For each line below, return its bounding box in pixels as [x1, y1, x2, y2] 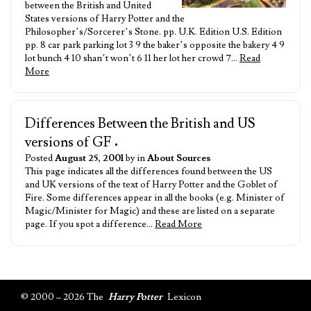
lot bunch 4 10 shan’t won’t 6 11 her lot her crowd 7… [25, 52, 239, 65]
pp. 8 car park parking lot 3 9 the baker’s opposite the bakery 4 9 [25, 39, 285, 51]
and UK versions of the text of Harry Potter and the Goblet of [25, 178, 278, 191]
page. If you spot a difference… [25, 218, 155, 230]
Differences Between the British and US [25, 115, 255, 133]
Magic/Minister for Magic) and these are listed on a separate [25, 205, 275, 217]
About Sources [147, 152, 210, 165]
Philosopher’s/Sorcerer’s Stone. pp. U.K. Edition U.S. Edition [25, 26, 282, 38]
